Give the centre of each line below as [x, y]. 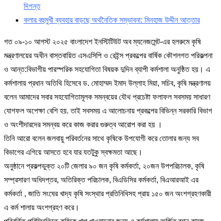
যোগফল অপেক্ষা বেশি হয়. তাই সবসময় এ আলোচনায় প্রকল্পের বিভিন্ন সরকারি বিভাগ [108, 111]
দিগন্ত [32, 6]
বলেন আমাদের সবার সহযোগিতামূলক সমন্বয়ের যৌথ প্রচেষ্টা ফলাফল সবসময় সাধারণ [107, 97]
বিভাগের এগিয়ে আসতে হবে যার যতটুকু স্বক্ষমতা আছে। [73, 152]
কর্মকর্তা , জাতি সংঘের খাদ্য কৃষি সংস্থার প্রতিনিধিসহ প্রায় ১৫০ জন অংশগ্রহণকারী [108, 194]
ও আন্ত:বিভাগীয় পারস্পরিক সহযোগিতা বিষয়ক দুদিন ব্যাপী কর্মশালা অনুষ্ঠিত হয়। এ [107, 70]
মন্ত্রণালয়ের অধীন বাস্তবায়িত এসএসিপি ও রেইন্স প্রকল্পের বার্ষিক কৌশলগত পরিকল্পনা [108, 56]
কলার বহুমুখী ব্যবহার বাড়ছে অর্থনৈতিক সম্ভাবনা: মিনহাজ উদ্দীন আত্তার [112, 20]
